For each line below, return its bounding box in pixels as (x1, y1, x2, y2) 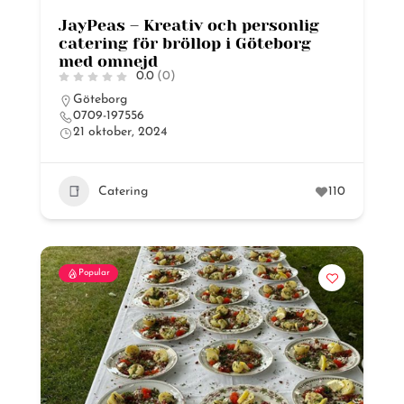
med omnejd (59, 52, 158, 70)
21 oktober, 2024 (73, 125, 167, 139)
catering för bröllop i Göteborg (59, 34, 311, 52)
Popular (78, 268, 110, 278)
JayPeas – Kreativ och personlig (59, 16, 319, 34)
